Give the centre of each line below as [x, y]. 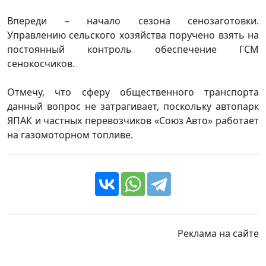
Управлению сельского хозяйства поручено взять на [133, 35]
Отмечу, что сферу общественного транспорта [133, 92]
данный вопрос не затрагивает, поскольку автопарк [133, 107]
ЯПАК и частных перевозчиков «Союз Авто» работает [133, 121]
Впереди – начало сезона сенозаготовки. [133, 21]
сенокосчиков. [41, 64]
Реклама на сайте [218, 234]
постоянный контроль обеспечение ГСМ [133, 50]
